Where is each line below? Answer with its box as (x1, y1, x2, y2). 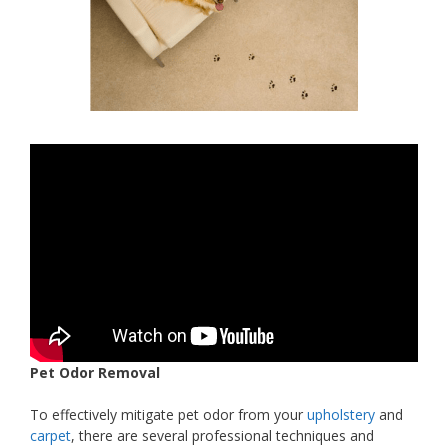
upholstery (307, 404, 375, 424)
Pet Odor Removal (30, 362, 160, 382)
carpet (30, 425, 71, 445)
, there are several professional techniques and (71, 425, 374, 445)
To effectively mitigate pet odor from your (30, 404, 307, 424)
